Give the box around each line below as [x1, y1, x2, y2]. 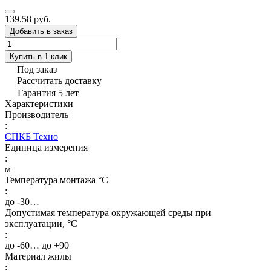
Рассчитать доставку [17, 75, 102, 86]
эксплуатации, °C [5, 218, 77, 229]
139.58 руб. [5, 13, 51, 24]
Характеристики [5, 98, 73, 109]
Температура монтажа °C [5, 174, 108, 185]
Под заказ [17, 64, 57, 74]
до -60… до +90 [5, 240, 69, 250]
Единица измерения [5, 142, 88, 152]
